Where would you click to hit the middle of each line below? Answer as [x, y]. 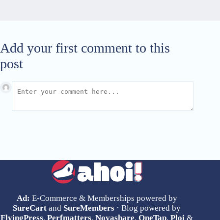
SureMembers [89, 208]
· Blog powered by [148, 208]
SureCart [30, 208]
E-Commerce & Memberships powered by [103, 198]
